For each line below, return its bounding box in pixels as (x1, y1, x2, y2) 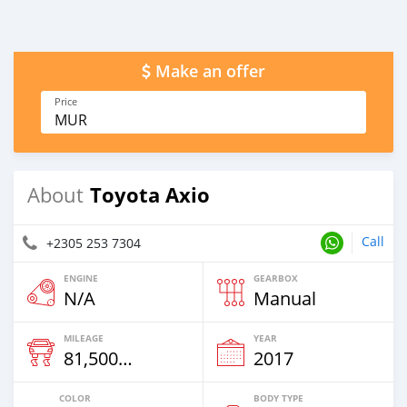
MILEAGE (64, 332, 104, 344)
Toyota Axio (90, 181, 210, 209)
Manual (253, 286, 316, 311)
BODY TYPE (253, 392, 303, 404)
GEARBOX (253, 272, 298, 284)
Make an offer (155, 61, 265, 82)
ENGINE (64, 272, 98, 284)
